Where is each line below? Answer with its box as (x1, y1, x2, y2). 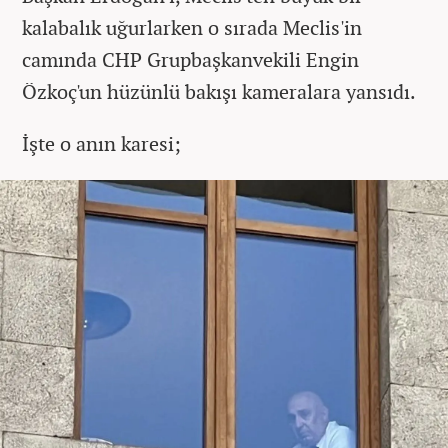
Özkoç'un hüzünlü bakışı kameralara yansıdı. (22, 78, 416, 106)
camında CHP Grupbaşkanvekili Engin (22, 46, 359, 74)
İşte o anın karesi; (22, 130, 181, 158)
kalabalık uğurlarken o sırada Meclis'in (22, 14, 362, 42)
